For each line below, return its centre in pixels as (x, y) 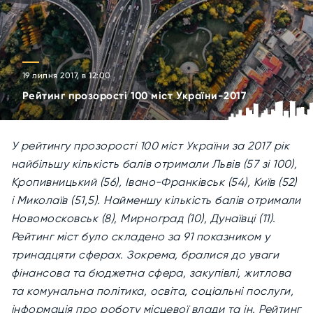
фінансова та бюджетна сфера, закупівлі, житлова (151, 273)
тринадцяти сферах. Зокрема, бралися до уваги (145, 255)
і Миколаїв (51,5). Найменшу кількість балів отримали (156, 200)
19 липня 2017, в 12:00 (67, 75)
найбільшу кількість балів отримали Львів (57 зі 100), (154, 164)
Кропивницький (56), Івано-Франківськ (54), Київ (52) (154, 182)
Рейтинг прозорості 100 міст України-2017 (134, 96)
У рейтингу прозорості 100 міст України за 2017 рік (151, 146)
